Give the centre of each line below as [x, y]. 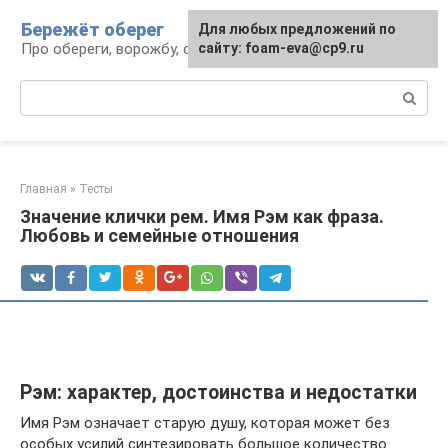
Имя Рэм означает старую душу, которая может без [205, 423]
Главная [43, 189]
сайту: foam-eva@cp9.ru [281, 48]
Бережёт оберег [92, 29]
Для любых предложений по [297, 29]
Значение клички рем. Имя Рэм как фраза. [202, 216]
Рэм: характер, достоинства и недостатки [218, 393]
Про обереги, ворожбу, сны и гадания [151, 49]
